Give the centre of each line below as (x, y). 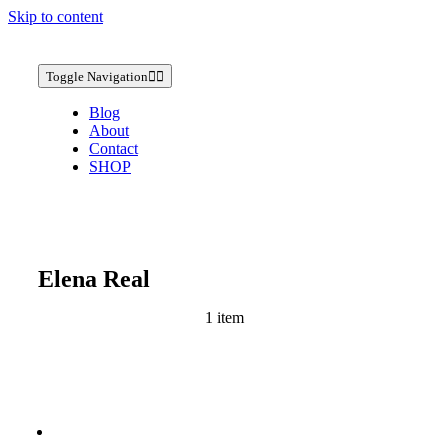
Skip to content (55, 16)
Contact (113, 148)
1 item (224, 317)
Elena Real (94, 279)
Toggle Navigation (96, 76)
